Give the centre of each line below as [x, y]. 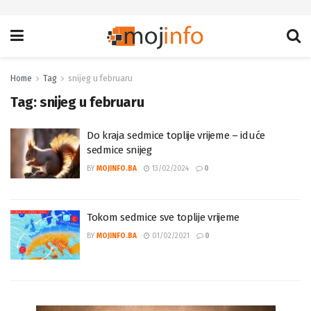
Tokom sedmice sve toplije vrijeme [163, 231]
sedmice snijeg [119, 163]
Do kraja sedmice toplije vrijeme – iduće [176, 149]
